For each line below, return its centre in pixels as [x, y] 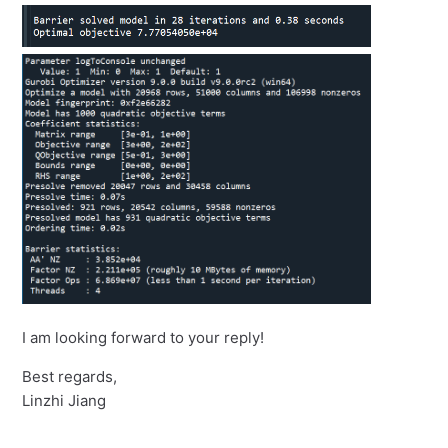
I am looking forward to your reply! [143, 338]
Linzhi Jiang [64, 401]
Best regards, [70, 377]
